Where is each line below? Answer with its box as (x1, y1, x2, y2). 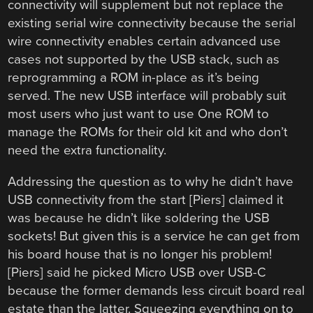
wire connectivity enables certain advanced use (8, 34, 282, 50)
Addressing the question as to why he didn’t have (8, 173, 294, 189)
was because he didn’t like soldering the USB (8, 210, 270, 226)
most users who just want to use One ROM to (8, 106, 270, 122)
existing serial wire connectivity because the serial (8, 15, 296, 31)
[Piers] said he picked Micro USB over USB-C (8, 264, 267, 280)
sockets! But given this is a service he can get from (8, 228, 300, 244)
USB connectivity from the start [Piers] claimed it (8, 191, 284, 208)
